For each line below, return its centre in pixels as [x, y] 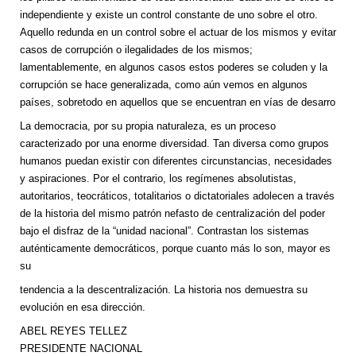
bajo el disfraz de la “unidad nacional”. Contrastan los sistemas [164, 231]
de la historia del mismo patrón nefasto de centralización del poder [172, 214]
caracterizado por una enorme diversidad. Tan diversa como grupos [174, 144]
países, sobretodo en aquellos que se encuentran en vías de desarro [178, 103]
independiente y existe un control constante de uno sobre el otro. [169, 15]
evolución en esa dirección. [83, 308]
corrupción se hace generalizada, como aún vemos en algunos [164, 85]
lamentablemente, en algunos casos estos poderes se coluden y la [174, 68]
